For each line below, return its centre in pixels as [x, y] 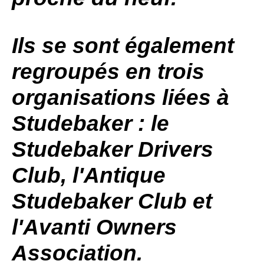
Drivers [173, 149]
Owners [136, 227]
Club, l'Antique [89, 175]
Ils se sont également [123, 46]
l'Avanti [54, 227]
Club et [172, 201]
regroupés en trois [108, 72]
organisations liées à [121, 98]
